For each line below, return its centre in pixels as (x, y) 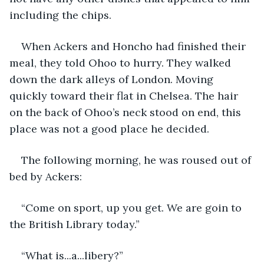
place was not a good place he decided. (109, 128)
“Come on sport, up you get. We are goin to (133, 207)
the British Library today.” (75, 224)
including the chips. (60, 15)
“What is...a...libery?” (72, 255)
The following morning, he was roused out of (138, 160)
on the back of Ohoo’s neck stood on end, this (127, 112)
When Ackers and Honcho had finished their (135, 46)
